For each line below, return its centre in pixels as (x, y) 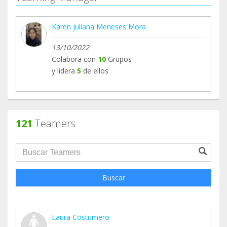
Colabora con (74, 59)
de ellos (96, 71)
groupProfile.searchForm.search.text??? (96, 148)
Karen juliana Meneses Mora (99, 27)
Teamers (54, 124)
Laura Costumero (81, 217)
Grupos (119, 59)
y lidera (63, 71)
